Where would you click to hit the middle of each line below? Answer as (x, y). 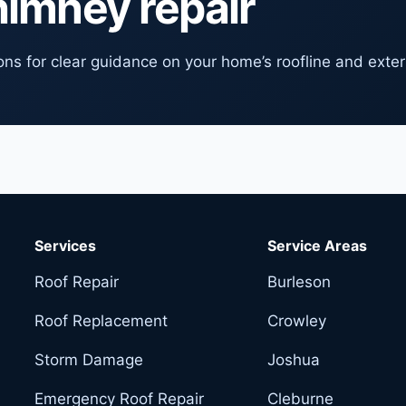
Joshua (294, 359)
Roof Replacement (101, 320)
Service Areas (318, 245)
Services (65, 245)
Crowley (297, 320)
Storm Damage (89, 359)
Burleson (300, 281)
